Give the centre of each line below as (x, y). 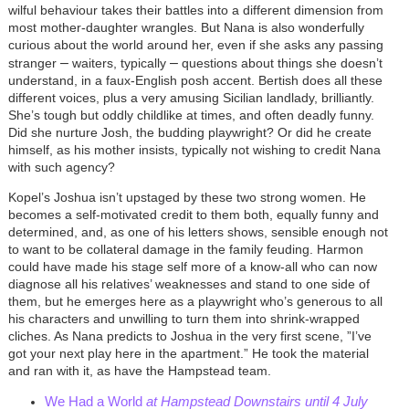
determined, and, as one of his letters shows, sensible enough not (198, 232)
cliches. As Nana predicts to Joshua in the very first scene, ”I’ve (189, 336)
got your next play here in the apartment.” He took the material (188, 354)
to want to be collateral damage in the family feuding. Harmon (185, 250)
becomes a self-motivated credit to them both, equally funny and (193, 215)
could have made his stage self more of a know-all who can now (192, 267)
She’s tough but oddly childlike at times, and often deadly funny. (191, 115)
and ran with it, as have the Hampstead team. (139, 371)
